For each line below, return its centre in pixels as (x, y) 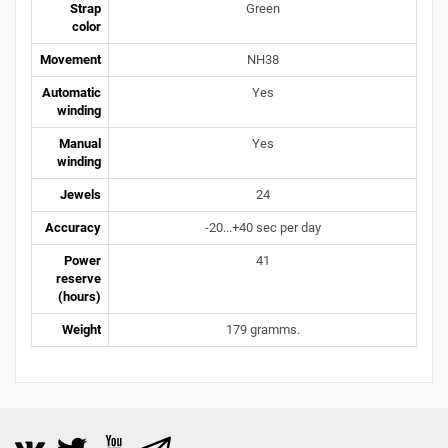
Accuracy (73, 227)
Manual (80, 143)
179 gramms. (262, 329)
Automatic (71, 92)
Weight (81, 329)
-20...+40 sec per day (262, 227)
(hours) (79, 296)
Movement (70, 59)
